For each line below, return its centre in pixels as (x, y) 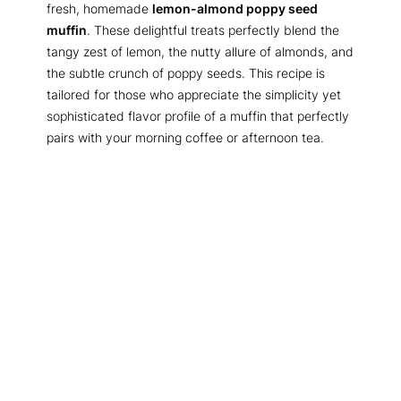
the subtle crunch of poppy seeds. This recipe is (186, 73)
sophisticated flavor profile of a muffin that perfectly (198, 116)
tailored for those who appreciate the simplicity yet (194, 95)
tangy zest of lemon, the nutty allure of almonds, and (200, 52)
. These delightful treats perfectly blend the (213, 30)
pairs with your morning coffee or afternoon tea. (185, 138)
